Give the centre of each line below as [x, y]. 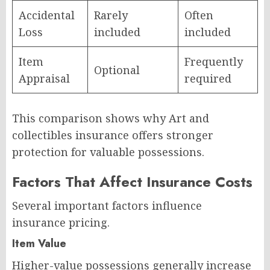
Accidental [47, 15]
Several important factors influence [107, 205]
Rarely [111, 15]
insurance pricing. [61, 222]
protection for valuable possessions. [108, 152]
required [208, 78]
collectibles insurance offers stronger [113, 135]
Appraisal [44, 78]
